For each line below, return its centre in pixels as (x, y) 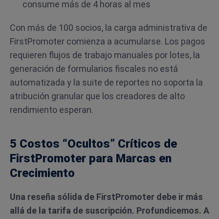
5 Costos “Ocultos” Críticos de (93, 144)
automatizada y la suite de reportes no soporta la (106, 82)
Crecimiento (42, 173)
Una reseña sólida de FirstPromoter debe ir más (106, 197)
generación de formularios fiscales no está (94, 69)
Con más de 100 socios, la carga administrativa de (109, 28)
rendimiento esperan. (52, 110)
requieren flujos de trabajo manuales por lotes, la (105, 55)
